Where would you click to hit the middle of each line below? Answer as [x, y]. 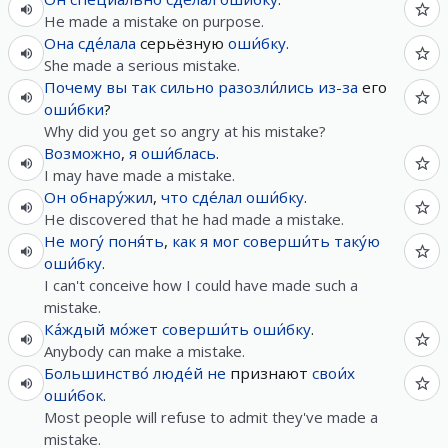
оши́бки [74, 109]
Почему [73, 87]
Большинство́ [96, 373]
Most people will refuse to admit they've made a [211, 417]
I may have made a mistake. [139, 175]
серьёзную [182, 43]
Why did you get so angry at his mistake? [185, 131]
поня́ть [136, 241]
